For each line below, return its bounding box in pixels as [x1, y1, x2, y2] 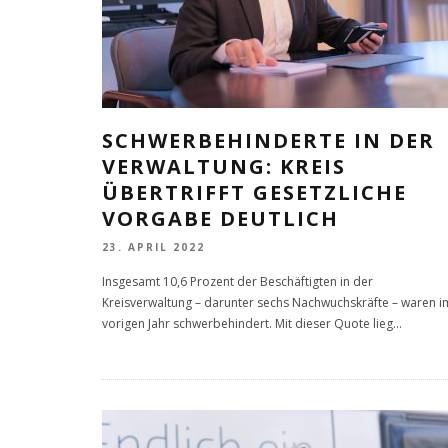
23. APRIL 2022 [102, 240, 205, 255]
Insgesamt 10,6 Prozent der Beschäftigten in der [102, 273, 373, 291]
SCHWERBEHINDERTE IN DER [102, 127, 435, 154]
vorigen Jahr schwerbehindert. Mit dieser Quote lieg [102, 315, 393, 333]
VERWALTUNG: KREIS [102, 153, 346, 180]
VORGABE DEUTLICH [102, 205, 339, 232]
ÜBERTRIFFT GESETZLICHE [102, 179, 407, 206]
